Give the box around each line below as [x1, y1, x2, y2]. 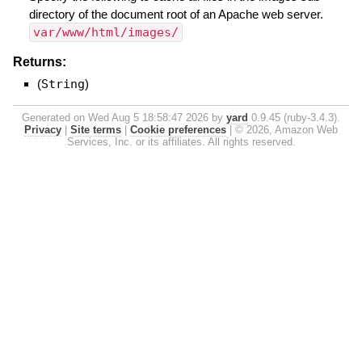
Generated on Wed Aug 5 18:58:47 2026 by [22, 112, 226, 124]
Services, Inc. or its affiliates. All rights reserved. [66, 136, 296, 149]
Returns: [12, 55, 66, 69]
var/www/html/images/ [32, 24, 179, 40]
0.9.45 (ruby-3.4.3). [248, 112, 340, 124]
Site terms [70, 124, 121, 137]
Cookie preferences [130, 124, 226, 137]
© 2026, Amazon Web [235, 124, 338, 137]
